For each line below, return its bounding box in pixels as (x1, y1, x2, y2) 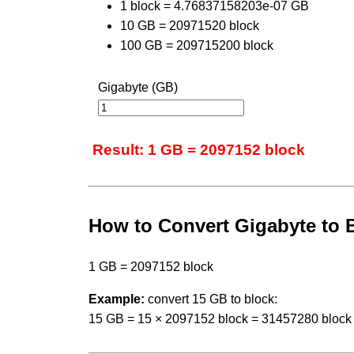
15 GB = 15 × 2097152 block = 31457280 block (88, 311, 352, 326)
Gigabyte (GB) (98, 80, 178, 94)
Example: (88, 292, 145, 306)
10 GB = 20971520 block (120, 18, 259, 32)
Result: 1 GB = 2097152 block (92, 141, 305, 158)
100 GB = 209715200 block (120, 38, 273, 52)
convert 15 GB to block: (145, 292, 277, 306)
